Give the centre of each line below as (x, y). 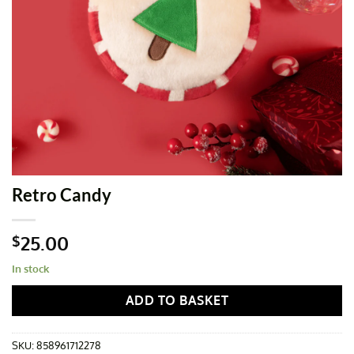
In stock (30, 269)
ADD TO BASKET (177, 300)
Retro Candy (62, 195)
